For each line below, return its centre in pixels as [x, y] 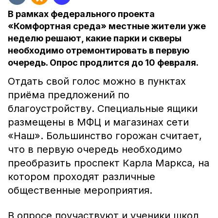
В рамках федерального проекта [81, 14]
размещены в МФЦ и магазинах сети [98, 122]
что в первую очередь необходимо [95, 149]
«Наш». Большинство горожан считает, [105, 136]
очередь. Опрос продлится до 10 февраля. [103, 63]
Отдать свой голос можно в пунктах [97, 81]
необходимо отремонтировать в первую [99, 50]
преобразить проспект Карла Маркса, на [109, 163]
